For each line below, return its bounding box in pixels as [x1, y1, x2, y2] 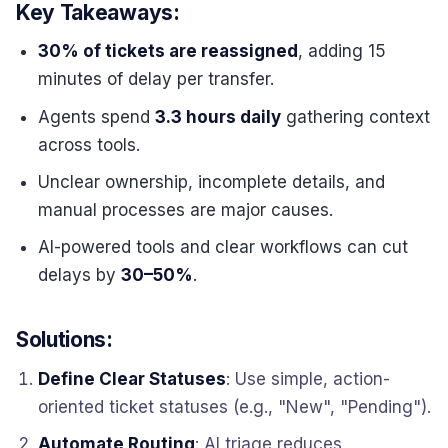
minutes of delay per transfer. [38, 69, 275, 90]
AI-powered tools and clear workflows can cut [38, 237, 409, 258]
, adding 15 [298, 41, 387, 62]
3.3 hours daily [155, 106, 282, 127]
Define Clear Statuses [38, 368, 227, 389]
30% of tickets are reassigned [38, 41, 299, 62]
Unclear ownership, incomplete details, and [38, 172, 386, 193]
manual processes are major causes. [38, 200, 334, 221]
